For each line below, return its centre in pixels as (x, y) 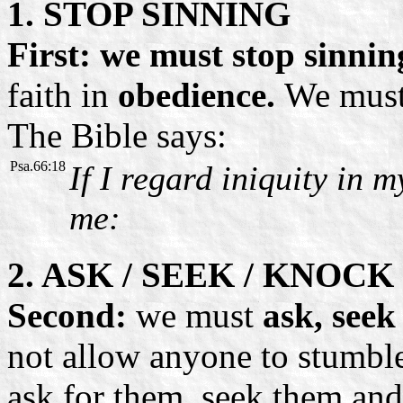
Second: (67, 315)
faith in (58, 94)
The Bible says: (117, 135)
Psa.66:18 (38, 166)
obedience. (197, 94)
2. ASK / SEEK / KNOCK (201, 274)
